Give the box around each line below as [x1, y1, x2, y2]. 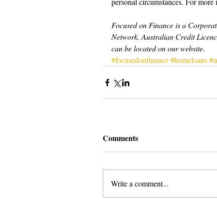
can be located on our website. [111, 43, 205, 53]
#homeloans [170, 55, 207, 65]
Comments [103, 132, 138, 143]
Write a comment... [111, 178, 169, 188]
